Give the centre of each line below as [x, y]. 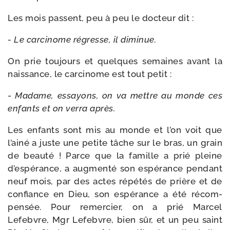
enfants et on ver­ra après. [61, 108]
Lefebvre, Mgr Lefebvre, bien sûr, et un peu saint [115, 220]
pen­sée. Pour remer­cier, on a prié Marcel [115, 207]
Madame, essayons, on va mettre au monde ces [119, 95]
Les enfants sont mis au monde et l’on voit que [115, 130]
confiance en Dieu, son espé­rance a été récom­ [115, 194]
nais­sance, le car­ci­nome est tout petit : [90, 74]
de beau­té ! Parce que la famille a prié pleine [115, 156]
